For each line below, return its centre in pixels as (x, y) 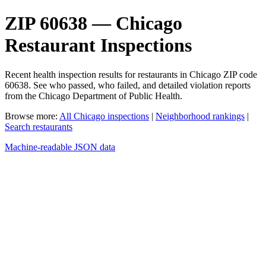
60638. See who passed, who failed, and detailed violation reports (128, 85)
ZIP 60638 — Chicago (94, 23)
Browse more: (32, 116)
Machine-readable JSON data (60, 147)
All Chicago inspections (104, 116)
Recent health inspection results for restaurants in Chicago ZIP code (131, 74)
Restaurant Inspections (98, 45)
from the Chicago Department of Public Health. (94, 96)
